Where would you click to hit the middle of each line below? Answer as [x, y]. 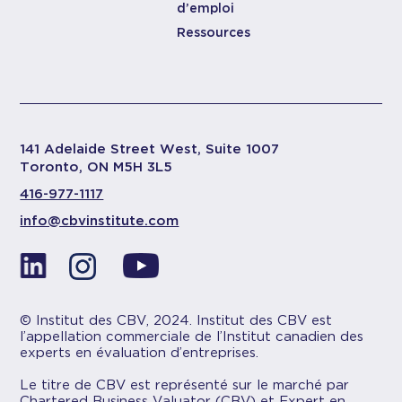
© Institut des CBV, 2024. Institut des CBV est [176, 320]
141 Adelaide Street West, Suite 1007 [150, 149]
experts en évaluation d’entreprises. [140, 353]
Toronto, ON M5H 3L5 [96, 167]
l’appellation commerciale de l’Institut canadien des [192, 336]
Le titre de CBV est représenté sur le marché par [185, 385]
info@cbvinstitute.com [100, 221]
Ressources [214, 32]
